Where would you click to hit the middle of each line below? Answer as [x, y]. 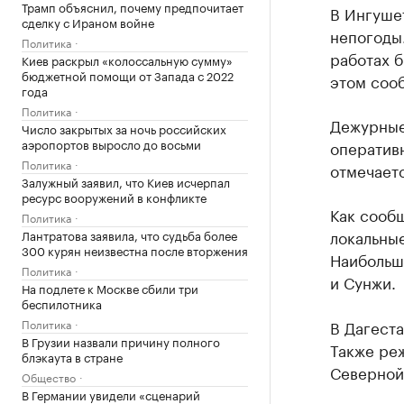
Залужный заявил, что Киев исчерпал [126, 181]
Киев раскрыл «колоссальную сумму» [127, 60]
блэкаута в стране [72, 356]
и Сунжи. [363, 281]
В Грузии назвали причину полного [121, 341]
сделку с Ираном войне [88, 22]
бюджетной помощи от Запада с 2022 [128, 75]
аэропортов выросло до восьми [111, 143]
